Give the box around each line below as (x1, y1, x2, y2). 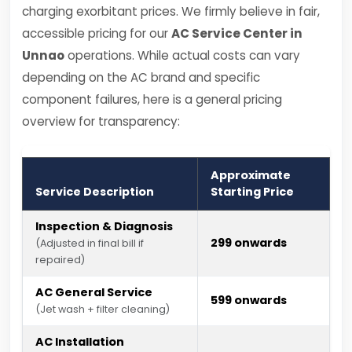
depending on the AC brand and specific (22, 69, 260, 86)
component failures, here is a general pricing (22, 91, 282, 108)
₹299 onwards (211, 235, 287, 251)
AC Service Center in (171, 25, 302, 42)
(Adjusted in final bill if (35, 236, 144, 250)
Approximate (211, 167, 291, 183)
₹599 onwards (211, 292, 287, 308)
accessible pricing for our (22, 25, 171, 42)
